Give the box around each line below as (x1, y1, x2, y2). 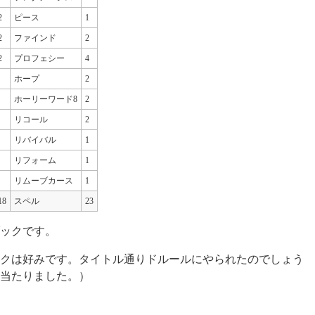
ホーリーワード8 (14, 94, 77, 105)
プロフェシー (14, 53, 65, 64)
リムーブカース (14, 176, 73, 186)
